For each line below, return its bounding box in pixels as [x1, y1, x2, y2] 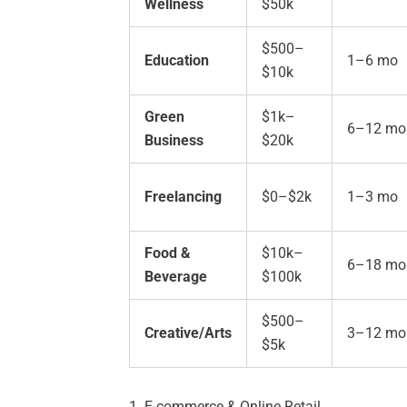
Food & [144, 244, 191, 263]
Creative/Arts [144, 324, 232, 342]
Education [144, 52, 209, 70]
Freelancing [144, 188, 222, 206]
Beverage [144, 268, 207, 286]
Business [144, 132, 203, 150]
